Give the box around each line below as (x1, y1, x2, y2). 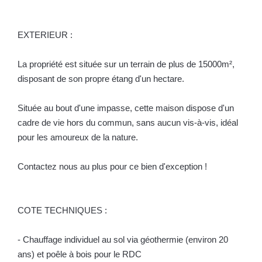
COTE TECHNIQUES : (18, 205, 107, 215)
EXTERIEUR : (18, 29, 73, 40)
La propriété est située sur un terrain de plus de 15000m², (18, 58, 235, 69)
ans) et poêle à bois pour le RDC (18, 249, 142, 259)
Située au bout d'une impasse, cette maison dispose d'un (18, 102, 234, 113)
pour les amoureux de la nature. (18, 132, 138, 142)
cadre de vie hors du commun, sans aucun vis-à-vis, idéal (18, 117, 238, 127)
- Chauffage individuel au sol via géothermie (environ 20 (18, 234, 228, 244)
